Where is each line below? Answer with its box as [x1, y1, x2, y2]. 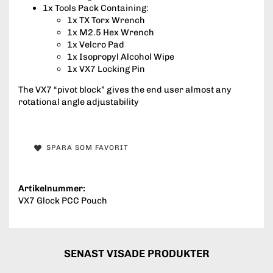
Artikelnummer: [18, 182, 85, 194]
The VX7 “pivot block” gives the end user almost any [18, 84, 232, 96]
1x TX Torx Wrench [67, 14, 145, 26]
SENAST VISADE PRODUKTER [63, 247, 210, 260]
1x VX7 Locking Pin [67, 63, 145, 74]
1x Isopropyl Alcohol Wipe [67, 51, 174, 62]
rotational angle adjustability [18, 96, 139, 108]
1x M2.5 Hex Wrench [67, 26, 154, 38]
